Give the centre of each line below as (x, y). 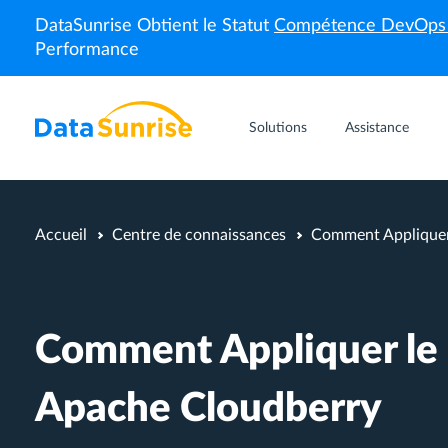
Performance (87, 50)
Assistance (377, 128)
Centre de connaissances (199, 235)
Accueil (61, 235)
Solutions (278, 128)
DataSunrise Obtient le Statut (154, 26)
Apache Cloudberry (208, 409)
